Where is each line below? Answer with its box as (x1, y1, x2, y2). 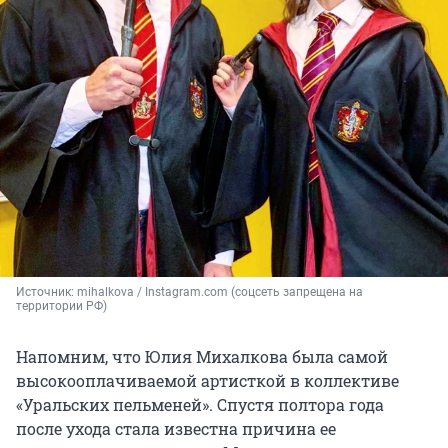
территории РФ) (16, 298, 107, 313)
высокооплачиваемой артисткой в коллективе (16, 369, 399, 391)
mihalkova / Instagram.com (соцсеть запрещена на (77, 284, 363, 299)
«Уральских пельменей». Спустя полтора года (16, 393, 384, 415)
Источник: (16, 284, 77, 299)
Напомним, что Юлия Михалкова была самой (16, 345, 388, 367)
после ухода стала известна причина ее (16, 417, 336, 439)
